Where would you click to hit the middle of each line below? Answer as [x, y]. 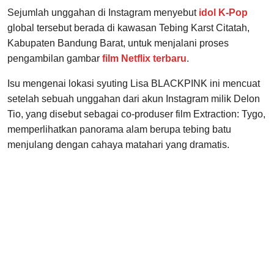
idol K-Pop [223, 13]
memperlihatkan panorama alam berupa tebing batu [119, 130]
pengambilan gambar [55, 59]
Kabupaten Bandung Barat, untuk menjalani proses [118, 43]
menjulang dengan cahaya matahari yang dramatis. [118, 145]
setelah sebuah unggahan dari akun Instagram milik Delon [134, 99]
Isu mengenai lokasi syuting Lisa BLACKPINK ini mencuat [134, 84]
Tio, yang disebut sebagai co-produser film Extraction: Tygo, [136, 114]
